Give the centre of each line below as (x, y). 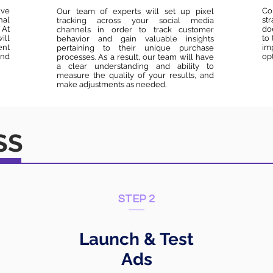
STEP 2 (136, 199)
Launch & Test (136, 239)
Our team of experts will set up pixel (135, 11)
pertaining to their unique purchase (135, 48)
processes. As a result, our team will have (135, 57)
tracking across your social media (135, 20)
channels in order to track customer (135, 30)
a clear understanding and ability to (135, 66)
